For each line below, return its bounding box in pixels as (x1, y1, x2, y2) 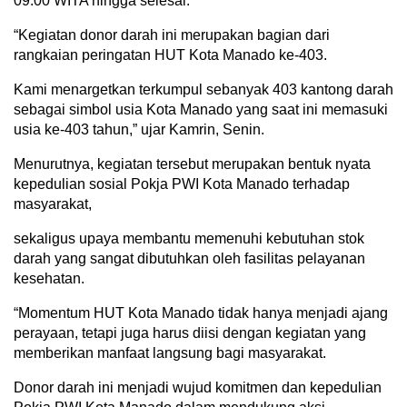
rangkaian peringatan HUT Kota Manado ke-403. (14, 46, 327, 63)
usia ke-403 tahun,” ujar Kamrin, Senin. (14, 121, 264, 137)
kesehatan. (14, 270, 84, 286)
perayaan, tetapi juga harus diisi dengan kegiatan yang (14, 324, 366, 341)
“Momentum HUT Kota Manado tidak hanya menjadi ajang (14, 304, 388, 321)
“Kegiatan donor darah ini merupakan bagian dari (14, 26, 330, 43)
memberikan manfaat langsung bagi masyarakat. (14, 344, 326, 361)
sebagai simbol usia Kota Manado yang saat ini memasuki (14, 101, 388, 117)
